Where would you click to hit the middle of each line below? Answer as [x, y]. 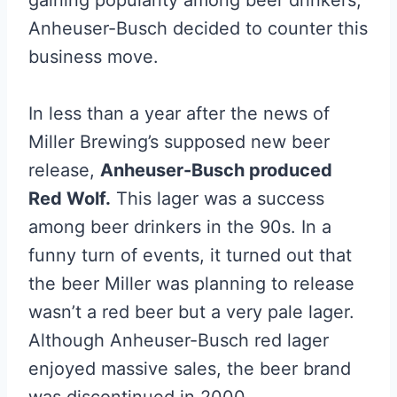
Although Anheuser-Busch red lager [179, 341]
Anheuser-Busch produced [216, 171]
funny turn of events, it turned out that [190, 256]
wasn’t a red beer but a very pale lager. [191, 312]
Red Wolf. [70, 199]
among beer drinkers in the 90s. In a [180, 227]
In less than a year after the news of [179, 114]
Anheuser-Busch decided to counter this [198, 29]
